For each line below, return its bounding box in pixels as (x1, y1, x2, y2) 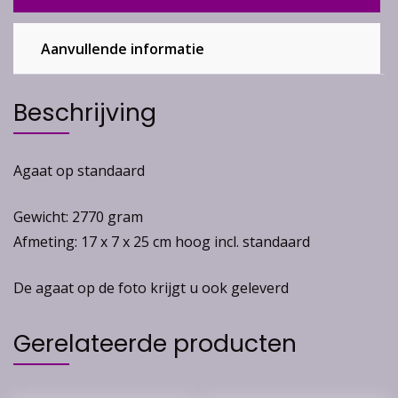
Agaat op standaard (13, 160, 145, 180)
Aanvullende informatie (41, 38, 204, 59)
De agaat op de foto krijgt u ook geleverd (13, 277, 289, 298)
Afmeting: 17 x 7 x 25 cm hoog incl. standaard (13, 231, 310, 251)
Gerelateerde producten (13, 326, 297, 360)
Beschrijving (13, 95, 156, 129)
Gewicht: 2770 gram (13, 206, 143, 227)
